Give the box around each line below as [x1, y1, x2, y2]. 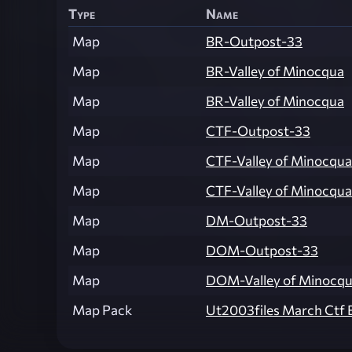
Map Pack [72, 302, 132, 319]
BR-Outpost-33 [206, 33, 302, 50]
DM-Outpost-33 [206, 212, 307, 229]
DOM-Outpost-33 [206, 242, 318, 259]
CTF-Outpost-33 [206, 123, 310, 140]
